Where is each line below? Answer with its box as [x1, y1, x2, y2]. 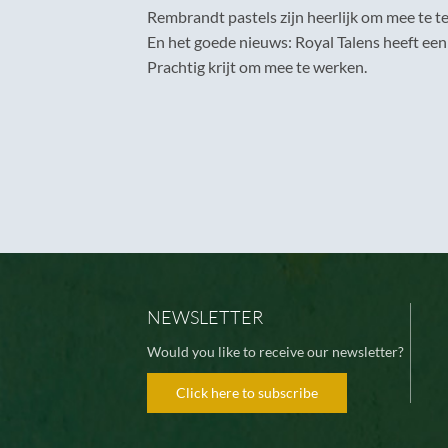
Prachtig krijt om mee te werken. [147, 57, 367, 77]
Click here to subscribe [176, 384, 318, 402]
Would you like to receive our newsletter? [147, 343, 404, 361]
